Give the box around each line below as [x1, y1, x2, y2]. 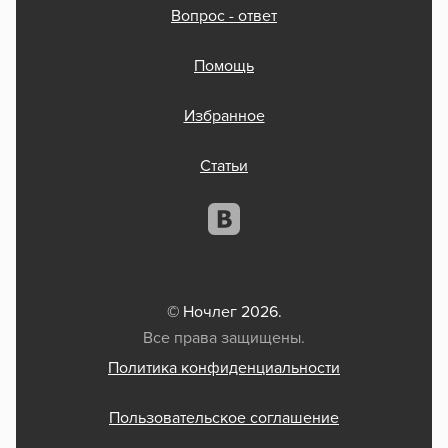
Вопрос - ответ [171, 8, 277, 25]
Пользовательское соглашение [109, 410, 339, 427]
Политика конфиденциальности [108, 360, 340, 377]
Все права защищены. [143, 330, 305, 347]
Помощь [194, 58, 254, 75]
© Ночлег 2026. [166, 304, 282, 321]
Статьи [200, 158, 248, 175]
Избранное [183, 108, 265, 125]
